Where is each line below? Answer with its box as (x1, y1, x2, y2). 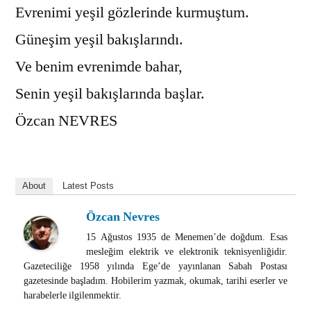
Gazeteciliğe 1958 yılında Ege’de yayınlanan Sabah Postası (24, 260, 287, 272)
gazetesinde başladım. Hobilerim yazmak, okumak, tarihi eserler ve (24, 274, 287, 287)
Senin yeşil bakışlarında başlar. (15, 83, 205, 103)
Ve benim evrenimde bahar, (15, 56, 183, 76)
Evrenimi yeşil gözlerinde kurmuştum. (15, 2, 249, 22)
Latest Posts (62, 180, 114, 191)
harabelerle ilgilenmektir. (24, 289, 121, 301)
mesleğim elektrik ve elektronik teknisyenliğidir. (86, 245, 287, 258)
